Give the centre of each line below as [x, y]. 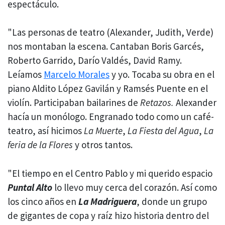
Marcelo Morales [77, 75]
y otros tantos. [103, 145]
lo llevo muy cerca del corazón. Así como [136, 187]
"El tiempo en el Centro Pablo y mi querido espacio [110, 173]
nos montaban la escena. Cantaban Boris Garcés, [106, 46]
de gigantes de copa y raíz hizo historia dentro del [108, 215]
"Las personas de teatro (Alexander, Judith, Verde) [110, 32]
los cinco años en [43, 201]
